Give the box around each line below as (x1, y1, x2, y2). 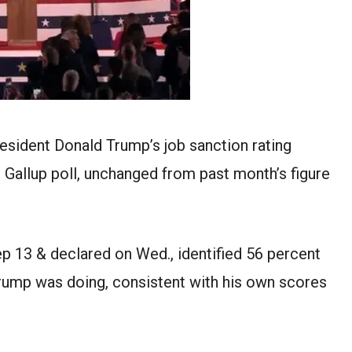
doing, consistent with (63, 272, 222, 291)
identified (178, 244, 242, 263)
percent (267, 244, 321, 263)
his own (222, 272, 275, 291)
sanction (189, 135, 248, 155)
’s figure (277, 163, 330, 183)
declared (50, 244, 111, 263)
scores (275, 272, 327, 291)
